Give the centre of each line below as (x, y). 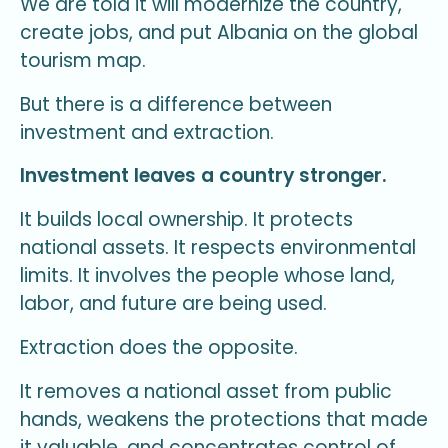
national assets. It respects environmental (218, 248)
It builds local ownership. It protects (186, 220)
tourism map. (83, 60)
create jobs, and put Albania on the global (219, 32)
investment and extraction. (147, 132)
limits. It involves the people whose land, (207, 276)
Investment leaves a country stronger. (203, 176)
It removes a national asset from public (206, 391)
